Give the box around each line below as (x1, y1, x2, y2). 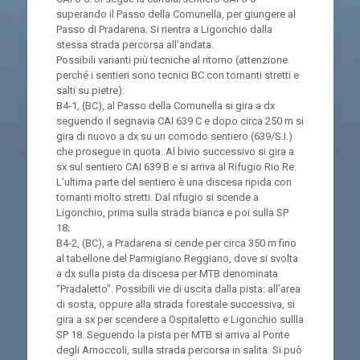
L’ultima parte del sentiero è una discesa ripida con (55, 176, 292, 188)
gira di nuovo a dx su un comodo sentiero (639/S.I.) (55, 130, 292, 142)
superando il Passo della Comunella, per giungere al (55, 8, 296, 20)
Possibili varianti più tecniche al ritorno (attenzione (55, 54, 288, 66)
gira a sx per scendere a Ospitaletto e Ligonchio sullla (55, 313, 304, 325)
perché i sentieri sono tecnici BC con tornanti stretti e (55, 69, 299, 81)
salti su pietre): (55, 84, 125, 96)
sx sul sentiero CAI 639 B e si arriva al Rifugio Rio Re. (55, 161, 297, 173)
